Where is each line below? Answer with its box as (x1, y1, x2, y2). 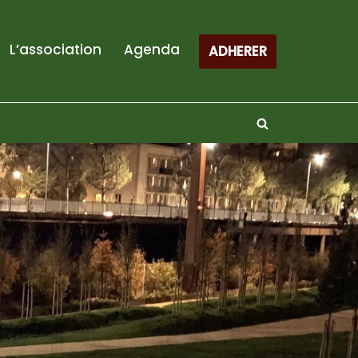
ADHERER (209, 41, 267, 61)
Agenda (124, 40, 180, 60)
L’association (10, 40, 101, 60)
